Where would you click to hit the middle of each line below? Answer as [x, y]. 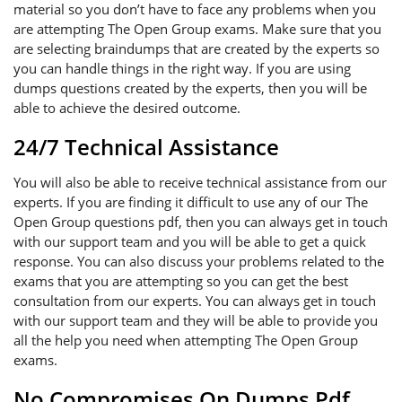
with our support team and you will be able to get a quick [190, 241]
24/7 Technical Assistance [146, 147]
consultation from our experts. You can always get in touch [195, 301]
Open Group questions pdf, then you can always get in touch [201, 222]
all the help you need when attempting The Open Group [186, 340]
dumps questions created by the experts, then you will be [190, 88]
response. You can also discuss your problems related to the [199, 261]
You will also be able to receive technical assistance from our [200, 182]
